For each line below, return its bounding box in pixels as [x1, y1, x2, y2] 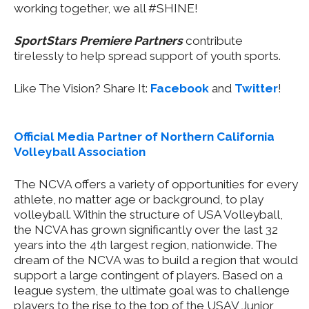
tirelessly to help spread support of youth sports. [14, 49, 281, 63]
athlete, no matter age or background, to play [14, 192, 263, 207]
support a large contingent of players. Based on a [14, 268, 283, 283]
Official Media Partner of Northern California [14, 130, 275, 144]
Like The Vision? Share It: [14, 81, 150, 96]
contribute [183, 34, 243, 48]
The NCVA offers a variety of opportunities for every [14, 177, 298, 192]
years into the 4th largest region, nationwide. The [14, 238, 277, 252]
